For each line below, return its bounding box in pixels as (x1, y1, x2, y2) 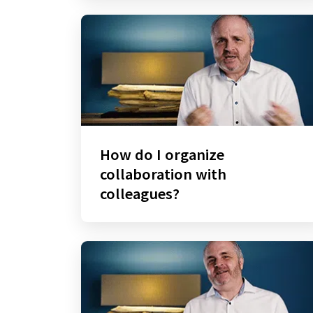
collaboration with (99, 164, 226, 184)
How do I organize (99, 145, 224, 165)
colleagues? (99, 184, 180, 204)
